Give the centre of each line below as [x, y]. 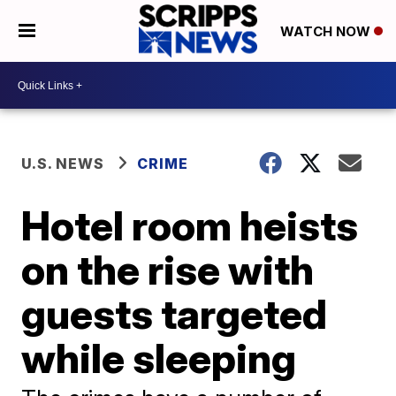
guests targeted [175, 314]
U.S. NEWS [63, 164]
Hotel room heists [190, 225]
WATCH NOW [327, 32]
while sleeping [159, 358]
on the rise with [168, 270]
